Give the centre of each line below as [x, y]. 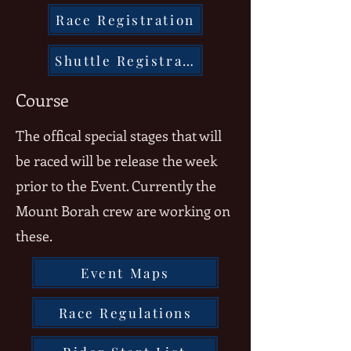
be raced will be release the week [116, 161]
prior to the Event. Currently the [116, 186]
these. [36, 236]
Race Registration [125, 20]
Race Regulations [125, 313]
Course [42, 100]
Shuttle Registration [135, 60]
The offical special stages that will [119, 136]
